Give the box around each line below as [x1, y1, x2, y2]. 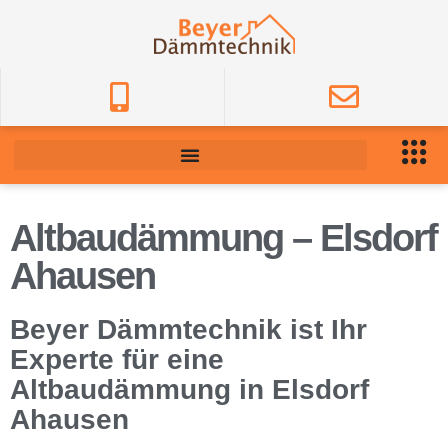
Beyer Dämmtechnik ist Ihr [10, 314, 367, 345]
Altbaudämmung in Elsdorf [10, 374, 369, 405]
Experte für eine [10, 344, 224, 375]
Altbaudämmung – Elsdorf [10, 217, 437, 259]
